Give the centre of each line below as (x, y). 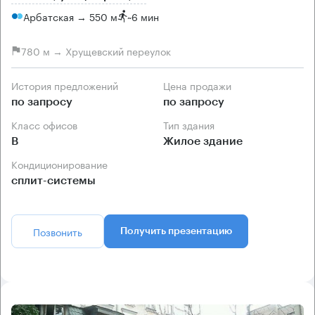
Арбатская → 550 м (70, 16)
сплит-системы (53, 181)
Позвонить (58, 232)
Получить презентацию (176, 232)
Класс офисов (47, 125)
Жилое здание (203, 142)
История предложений (68, 85)
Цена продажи (201, 85)
